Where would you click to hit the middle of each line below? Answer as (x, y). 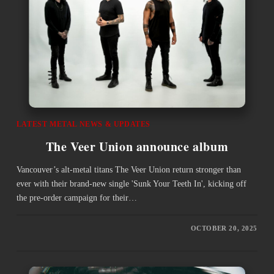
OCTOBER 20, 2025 (224, 228)
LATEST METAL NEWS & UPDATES (83, 124)
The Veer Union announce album (137, 147)
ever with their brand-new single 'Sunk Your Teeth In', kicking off (131, 184)
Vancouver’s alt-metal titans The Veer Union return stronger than (128, 170)
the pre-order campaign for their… (76, 198)
